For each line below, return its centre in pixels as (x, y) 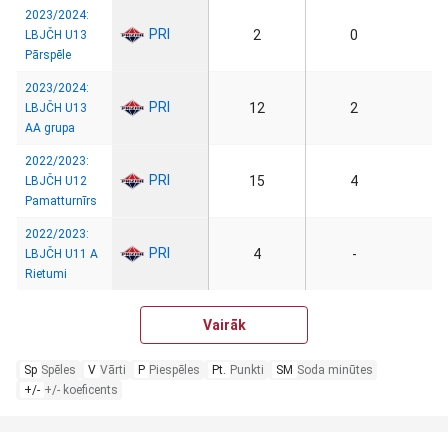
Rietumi (46, 274)
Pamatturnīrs (61, 201)
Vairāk (224, 325)
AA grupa (50, 128)
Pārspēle (48, 55)
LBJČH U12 (56, 181)
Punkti (247, 370)
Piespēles (174, 370)
